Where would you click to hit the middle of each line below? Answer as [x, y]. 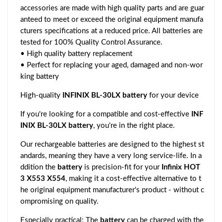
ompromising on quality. [59, 202]
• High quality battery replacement [76, 54]
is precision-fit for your [122, 167]
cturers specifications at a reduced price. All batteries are [111, 31]
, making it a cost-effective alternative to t [133, 179]
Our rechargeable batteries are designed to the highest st [112, 145]
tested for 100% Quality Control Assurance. [91, 43]
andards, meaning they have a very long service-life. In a [111, 156]
